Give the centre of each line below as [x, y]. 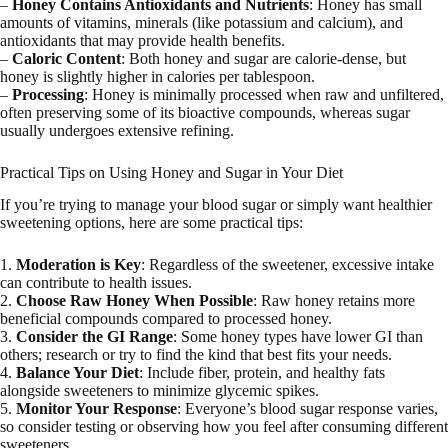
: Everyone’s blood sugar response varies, [307, 409]
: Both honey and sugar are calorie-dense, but [263, 58]
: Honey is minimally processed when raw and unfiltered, [264, 94]
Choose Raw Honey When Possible [134, 301]
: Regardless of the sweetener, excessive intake [287, 265]
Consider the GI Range [94, 337]
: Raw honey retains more [334, 301]
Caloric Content [66, 58]
